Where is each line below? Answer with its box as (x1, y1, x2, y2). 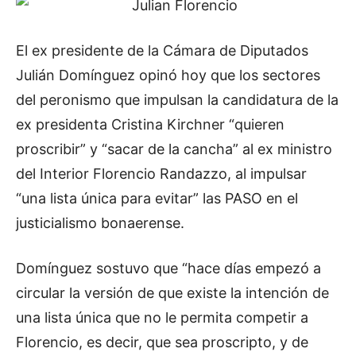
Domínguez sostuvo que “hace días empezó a (16, 259, 321, 277)
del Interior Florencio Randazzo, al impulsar (16, 164, 307, 182)
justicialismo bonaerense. (16, 214, 184, 231)
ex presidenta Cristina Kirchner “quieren (16, 115, 284, 133)
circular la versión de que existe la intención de (16, 284, 329, 301)
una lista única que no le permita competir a (16, 308, 308, 326)
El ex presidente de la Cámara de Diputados (16, 41, 308, 59)
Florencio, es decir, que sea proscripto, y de (16, 333, 308, 350)
